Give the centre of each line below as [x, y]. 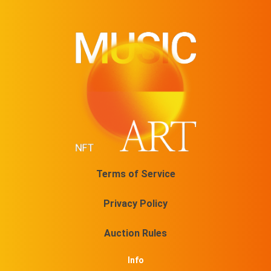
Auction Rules [135, 233]
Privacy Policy [135, 204]
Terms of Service [135, 174]
